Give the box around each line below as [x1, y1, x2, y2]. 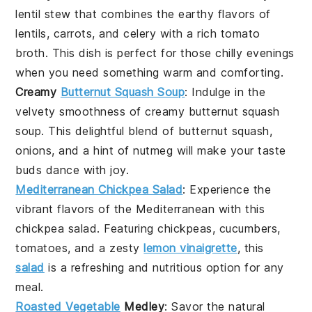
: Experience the [182, 182, 272, 196]
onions [15, 143, 52, 157]
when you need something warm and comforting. [15, 65, 284, 79]
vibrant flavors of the [15, 201, 136, 216]
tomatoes [15, 240, 68, 255]
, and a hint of [52, 143, 134, 157]
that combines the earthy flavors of [70, 6, 271, 21]
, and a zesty [68, 240, 144, 255]
